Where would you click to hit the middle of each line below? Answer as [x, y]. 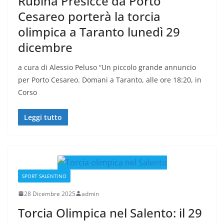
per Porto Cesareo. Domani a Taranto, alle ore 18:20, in [110, 79]
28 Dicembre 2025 [50, 193]
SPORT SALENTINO [44, 176]
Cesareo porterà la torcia [89, 16]
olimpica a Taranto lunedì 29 [99, 31]
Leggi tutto [43, 117]
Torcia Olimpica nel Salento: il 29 [110, 212]
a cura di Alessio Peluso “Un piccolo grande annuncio [107, 67]
